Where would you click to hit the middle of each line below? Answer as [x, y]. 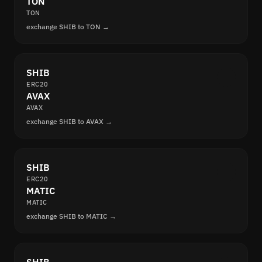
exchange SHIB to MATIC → [71, 216]
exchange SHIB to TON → [68, 27]
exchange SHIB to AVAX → [69, 122]
